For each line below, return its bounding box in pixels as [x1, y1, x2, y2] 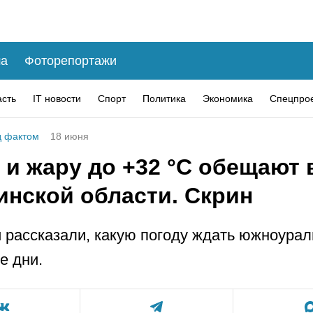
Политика [143, 92, 186, 104]
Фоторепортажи [24, 53, 117, 68]
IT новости [33, 92, 81, 104]
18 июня [50, 131, 89, 142]
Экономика [203, 92, 253, 104]
